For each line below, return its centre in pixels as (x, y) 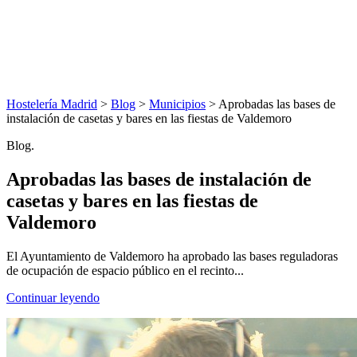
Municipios (177, 104)
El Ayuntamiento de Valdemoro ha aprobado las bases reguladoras (172, 256)
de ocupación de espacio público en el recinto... (125, 270)
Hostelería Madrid (52, 104)
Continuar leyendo (53, 297)
